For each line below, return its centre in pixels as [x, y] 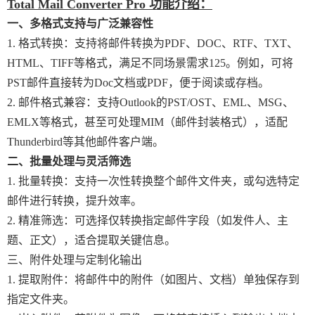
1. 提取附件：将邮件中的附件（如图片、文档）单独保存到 [153, 279]
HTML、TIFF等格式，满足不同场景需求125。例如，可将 [150, 63]
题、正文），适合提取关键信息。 [91, 240]
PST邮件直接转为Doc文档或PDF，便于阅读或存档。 [138, 83]
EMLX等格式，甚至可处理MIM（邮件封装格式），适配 [147, 122]
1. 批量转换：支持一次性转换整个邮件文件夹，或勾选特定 [153, 181]
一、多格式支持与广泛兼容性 [80, 24]
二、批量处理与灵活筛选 [69, 161]
